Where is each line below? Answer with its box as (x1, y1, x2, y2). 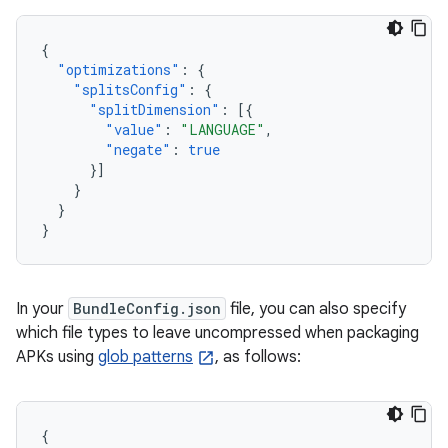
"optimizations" (57, 60, 180, 79)
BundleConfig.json (73, 299, 221, 318)
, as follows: (215, 347, 301, 367)
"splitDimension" (89, 100, 220, 119)
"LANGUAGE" (180, 120, 265, 139)
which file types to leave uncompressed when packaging (16, 323, 419, 343)
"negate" (105, 140, 171, 159)
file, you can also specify (226, 299, 406, 319)
